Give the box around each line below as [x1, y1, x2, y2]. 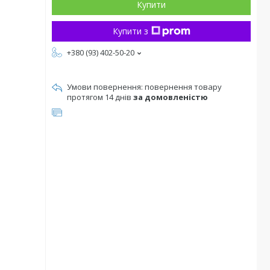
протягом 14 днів [67, 92, 133, 102]
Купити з [112, 25, 148, 37]
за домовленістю [133, 92, 208, 102]
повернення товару [145, 81, 222, 92]
